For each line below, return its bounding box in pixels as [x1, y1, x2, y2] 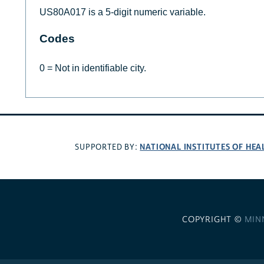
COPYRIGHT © [181, 214, 245, 225]
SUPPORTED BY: [75, 142, 140, 153]
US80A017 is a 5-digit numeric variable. [39, 7, 206, 18]
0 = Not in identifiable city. [39, 63, 146, 74]
